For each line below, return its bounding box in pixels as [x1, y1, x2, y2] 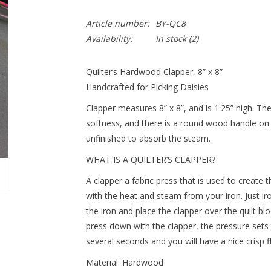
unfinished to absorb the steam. [85, 132, 211, 144]
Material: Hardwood [85, 256, 163, 268]
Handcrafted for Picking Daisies [85, 81, 209, 93]
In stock [155, 33, 186, 44]
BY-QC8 [155, 18, 186, 29]
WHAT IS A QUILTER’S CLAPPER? [85, 154, 215, 165]
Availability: [85, 33, 132, 44]
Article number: [85, 18, 149, 29]
